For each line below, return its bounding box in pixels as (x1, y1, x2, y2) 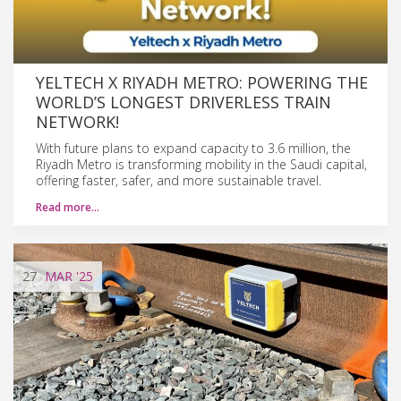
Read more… (36, 199, 99, 215)
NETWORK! (36, 110, 119, 132)
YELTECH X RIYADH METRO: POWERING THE (36, 71, 368, 93)
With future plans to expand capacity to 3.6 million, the (36, 139, 351, 157)
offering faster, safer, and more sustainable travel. (36, 171, 321, 189)
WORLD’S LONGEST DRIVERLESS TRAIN (36, 90, 331, 113)
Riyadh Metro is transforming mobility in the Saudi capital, (36, 155, 367, 173)
